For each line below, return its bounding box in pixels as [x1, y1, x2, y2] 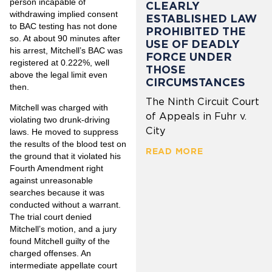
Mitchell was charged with [10, 103, 108, 113]
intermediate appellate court [10, 260, 117, 271]
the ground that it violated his [10, 151, 121, 161]
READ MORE [146, 146, 203, 157]
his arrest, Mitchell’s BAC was [10, 45, 123, 55]
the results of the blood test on [10, 139, 126, 149]
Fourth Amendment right [10, 163, 103, 174]
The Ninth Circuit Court [146, 96, 259, 108]
